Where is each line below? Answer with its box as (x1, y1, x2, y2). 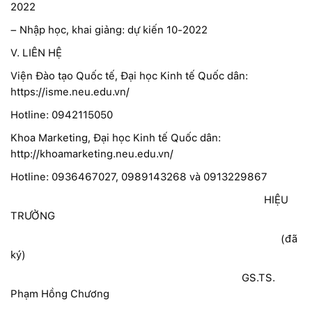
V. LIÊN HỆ (10, 46, 62, 59)
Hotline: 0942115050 (10, 108, 113, 121)
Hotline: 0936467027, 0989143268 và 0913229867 (10, 170, 267, 183)
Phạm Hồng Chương (10, 287, 109, 300)
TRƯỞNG (10, 209, 55, 222)
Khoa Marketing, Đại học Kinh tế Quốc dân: (10, 131, 221, 144)
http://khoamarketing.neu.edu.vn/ (10, 147, 173, 160)
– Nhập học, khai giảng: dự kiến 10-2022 (10, 23, 208, 36)
